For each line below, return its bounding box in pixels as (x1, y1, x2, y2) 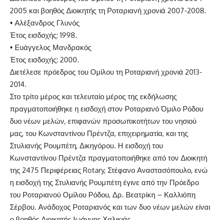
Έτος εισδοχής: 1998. (10, 30, 77, 40)
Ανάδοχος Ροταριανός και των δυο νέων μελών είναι (36, 202, 210, 212)
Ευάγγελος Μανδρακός (15, 42, 91, 52)
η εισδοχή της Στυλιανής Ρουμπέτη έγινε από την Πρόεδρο (10, 177, 199, 187)
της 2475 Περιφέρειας (10, 165, 83, 175)
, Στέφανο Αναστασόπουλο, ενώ (104, 165, 208, 175)
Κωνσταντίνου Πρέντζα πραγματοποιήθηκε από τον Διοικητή (10, 153, 207, 163)
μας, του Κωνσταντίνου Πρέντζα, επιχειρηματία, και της (10, 128, 188, 138)
